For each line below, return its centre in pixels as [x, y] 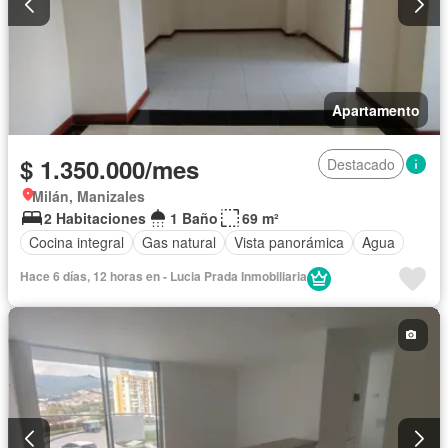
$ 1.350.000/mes [109, 168]
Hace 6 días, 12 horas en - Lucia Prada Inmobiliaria [163, 275]
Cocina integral [76, 242]
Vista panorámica [289, 242]
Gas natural [179, 242]
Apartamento [376, 109]
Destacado [361, 163]
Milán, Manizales [88, 195]
